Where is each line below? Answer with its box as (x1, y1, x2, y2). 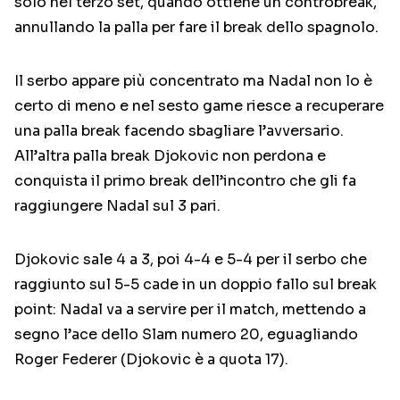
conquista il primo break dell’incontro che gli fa (14, 171, 356, 191)
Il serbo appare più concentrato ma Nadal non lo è (14, 71, 372, 91)
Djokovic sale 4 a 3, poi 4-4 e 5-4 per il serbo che (14, 250, 367, 270)
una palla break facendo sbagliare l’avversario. (14, 121, 344, 141)
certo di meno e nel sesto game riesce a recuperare (14, 96, 384, 116)
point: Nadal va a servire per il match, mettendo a (14, 300, 366, 320)
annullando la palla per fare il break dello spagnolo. (14, 18, 379, 37)
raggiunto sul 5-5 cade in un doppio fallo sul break (14, 275, 377, 295)
